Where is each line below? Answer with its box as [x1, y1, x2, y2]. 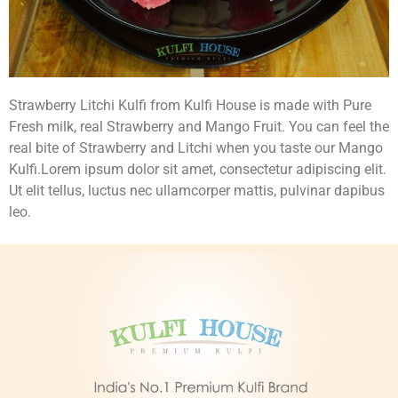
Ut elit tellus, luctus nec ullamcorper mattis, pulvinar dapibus [9, 181, 385, 199]
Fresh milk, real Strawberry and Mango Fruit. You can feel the [9, 117, 389, 135]
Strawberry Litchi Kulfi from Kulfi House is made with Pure [9, 96, 371, 114]
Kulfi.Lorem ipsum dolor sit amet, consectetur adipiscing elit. [9, 160, 386, 178]
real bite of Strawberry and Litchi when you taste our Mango [9, 139, 383, 156]
